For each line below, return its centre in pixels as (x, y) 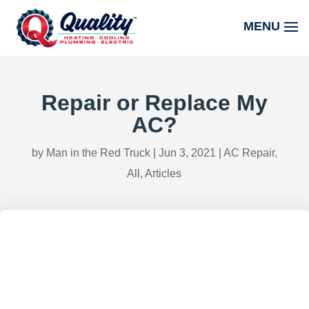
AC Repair (249, 152)
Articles (163, 173)
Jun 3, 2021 (187, 152)
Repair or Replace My (154, 102)
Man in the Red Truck (98, 152)
